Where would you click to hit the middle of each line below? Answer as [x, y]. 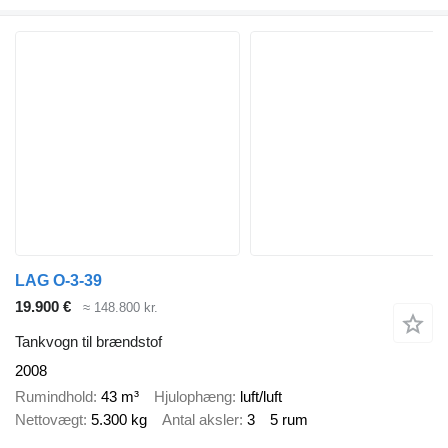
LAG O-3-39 [58, 281]
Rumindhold [54, 397]
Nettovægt [49, 420]
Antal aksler [200, 420]
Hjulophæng [193, 397]
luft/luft [261, 397]
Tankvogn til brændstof [88, 341]
